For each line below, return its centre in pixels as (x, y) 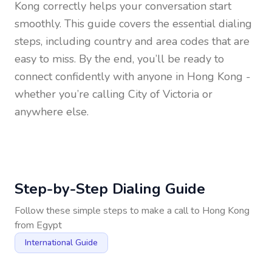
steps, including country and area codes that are (132, 41)
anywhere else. (52, 112)
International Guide (61, 243)
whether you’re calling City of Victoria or (114, 94)
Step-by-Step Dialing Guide (110, 189)
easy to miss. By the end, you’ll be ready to (119, 59)
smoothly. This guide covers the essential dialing (133, 24)
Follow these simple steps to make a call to (108, 211)
